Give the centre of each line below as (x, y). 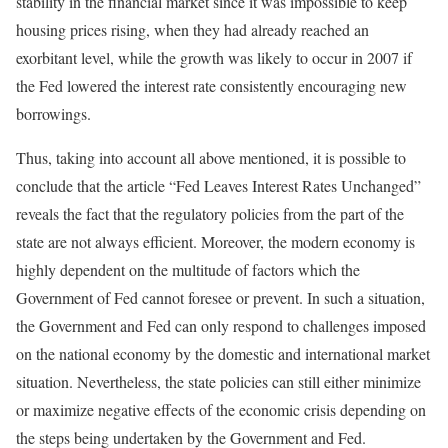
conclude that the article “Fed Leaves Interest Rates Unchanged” (218, 185)
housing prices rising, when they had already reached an (192, 29)
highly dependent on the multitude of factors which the (188, 269)
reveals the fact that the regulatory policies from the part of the (210, 213)
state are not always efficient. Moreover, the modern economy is (215, 241)
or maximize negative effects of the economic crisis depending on (221, 409)
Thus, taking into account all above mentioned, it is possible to (211, 157)
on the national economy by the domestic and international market (223, 353)
